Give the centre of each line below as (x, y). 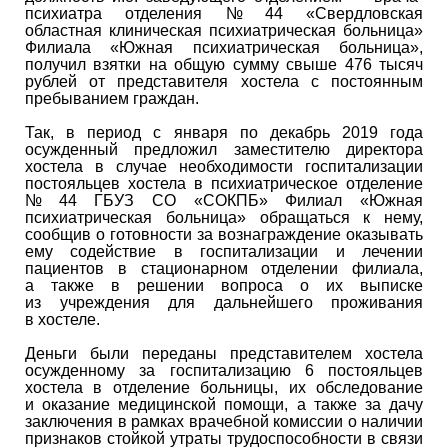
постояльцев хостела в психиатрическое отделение (224, 183)
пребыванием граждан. (112, 98)
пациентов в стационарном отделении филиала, (224, 268)
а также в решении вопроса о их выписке (224, 285)
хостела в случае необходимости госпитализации (224, 166)
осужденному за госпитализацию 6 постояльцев (224, 370)
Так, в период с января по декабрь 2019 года (224, 132)
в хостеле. (62, 319)
